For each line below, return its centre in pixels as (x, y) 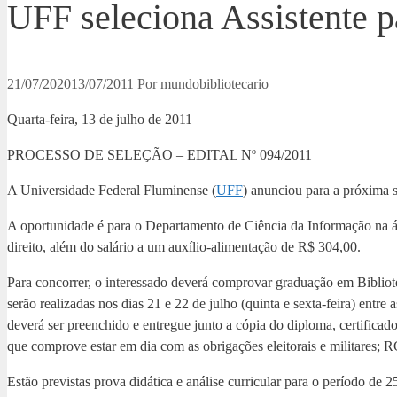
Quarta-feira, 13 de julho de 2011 (100, 120)
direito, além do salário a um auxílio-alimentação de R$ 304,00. (184, 247)
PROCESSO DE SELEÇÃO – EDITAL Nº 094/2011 (160, 155)
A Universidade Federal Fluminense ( (112, 191)
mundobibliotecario (214, 84)
